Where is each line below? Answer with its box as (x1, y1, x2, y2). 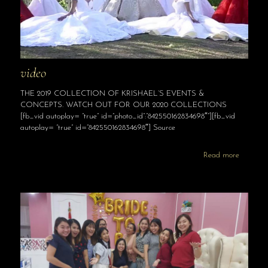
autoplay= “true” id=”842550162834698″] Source (20, 124, 175, 132)
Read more (203, 151, 239, 160)
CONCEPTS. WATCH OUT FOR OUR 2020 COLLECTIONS (20, 101, 227, 109)
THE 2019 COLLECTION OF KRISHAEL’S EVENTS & (20, 90, 204, 98)
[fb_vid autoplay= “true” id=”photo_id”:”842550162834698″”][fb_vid (20, 112, 235, 121)
